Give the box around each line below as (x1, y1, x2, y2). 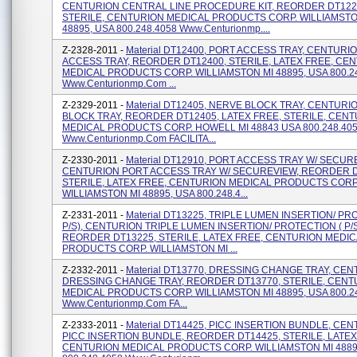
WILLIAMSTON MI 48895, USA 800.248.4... (62, 188, 248, 199)
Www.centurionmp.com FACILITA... (62, 133, 216, 144)
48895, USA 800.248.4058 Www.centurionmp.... (62, 23, 270, 34)
